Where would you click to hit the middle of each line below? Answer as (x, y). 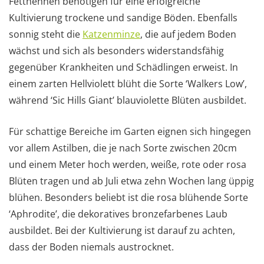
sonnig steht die (46, 34)
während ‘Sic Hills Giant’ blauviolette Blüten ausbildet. (128, 100)
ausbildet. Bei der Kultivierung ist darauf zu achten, (122, 230)
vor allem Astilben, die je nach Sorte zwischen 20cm (123, 148)
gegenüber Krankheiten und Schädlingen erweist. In (123, 67)
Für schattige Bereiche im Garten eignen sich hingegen (130, 131)
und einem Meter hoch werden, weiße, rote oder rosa (128, 164)
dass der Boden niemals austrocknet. (91, 247)
